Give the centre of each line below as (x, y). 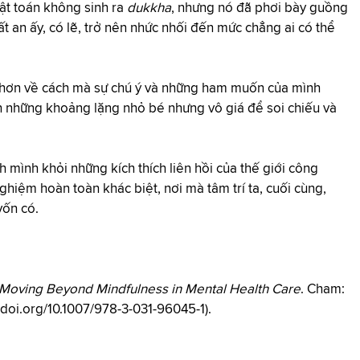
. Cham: (323, 290)
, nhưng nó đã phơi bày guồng (260, 8)
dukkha (149, 8)
